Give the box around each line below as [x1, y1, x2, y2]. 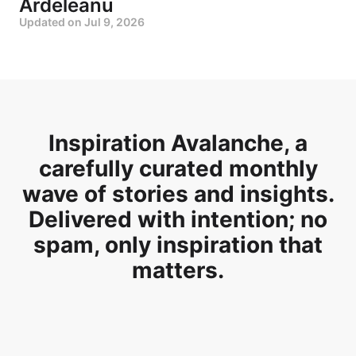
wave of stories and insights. [21, 180, 335, 207]
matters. [132, 256, 224, 284]
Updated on [19, 14, 84, 29]
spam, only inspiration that [33, 230, 323, 258]
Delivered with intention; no [29, 205, 327, 233]
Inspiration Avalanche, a [48, 129, 308, 157]
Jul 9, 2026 [84, 14, 145, 29]
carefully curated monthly [38, 154, 318, 182]
